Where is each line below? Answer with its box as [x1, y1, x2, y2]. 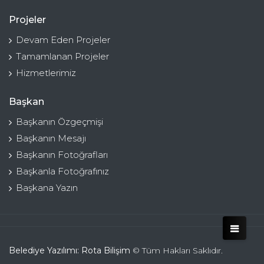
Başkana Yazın [16, 182, 78, 194]
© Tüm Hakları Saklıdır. [130, 245, 223, 256]
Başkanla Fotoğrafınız [16, 166, 109, 177]
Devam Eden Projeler [16, 34, 110, 46]
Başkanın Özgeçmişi [16, 116, 103, 128]
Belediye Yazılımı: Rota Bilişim [9, 245, 130, 256]
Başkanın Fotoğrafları [16, 149, 108, 161]
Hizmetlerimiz [16, 67, 76, 79]
